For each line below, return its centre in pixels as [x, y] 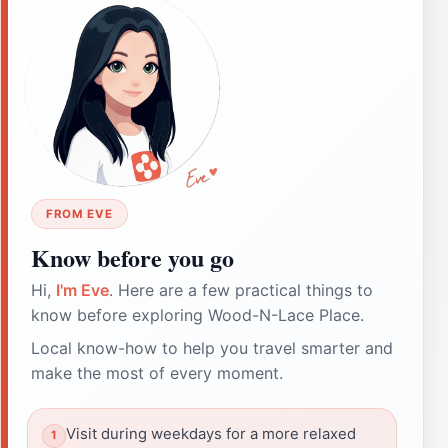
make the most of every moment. [157, 372]
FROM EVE [79, 213]
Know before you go [132, 257]
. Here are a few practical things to [241, 289]
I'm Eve [82, 289]
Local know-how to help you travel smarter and [212, 347]
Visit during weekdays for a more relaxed [211, 433]
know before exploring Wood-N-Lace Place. [197, 314]
